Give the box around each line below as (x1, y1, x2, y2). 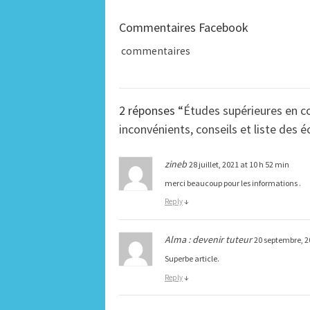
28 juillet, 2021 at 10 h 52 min (189, 158, 289, 170)
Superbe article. (165, 253, 219, 264)
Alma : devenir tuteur (165, 232, 254, 246)
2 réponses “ (119, 102, 183, 118)
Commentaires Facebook (119, 19, 248, 36)
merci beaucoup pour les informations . (165, 177, 301, 188)
